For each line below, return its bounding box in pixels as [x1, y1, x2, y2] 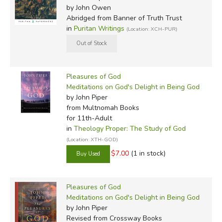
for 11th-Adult [66, 113, 112, 123]
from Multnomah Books [66, 103, 139, 112]
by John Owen [66, 2, 111, 12]
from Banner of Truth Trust [95, 13, 182, 23]
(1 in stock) [130, 148, 166, 158]
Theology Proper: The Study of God [73, 123, 186, 133]
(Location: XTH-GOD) [66, 135, 118, 143]
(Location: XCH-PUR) [126, 25, 177, 33]
